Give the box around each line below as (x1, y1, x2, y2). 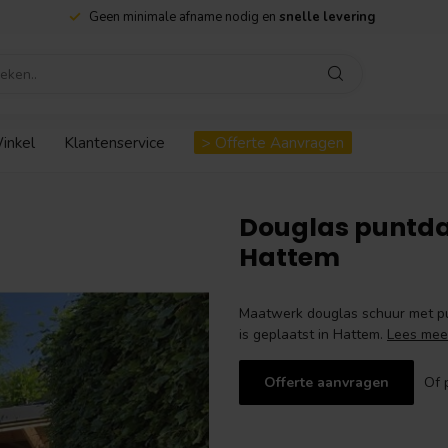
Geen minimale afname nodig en (89, 8, 279, 26)
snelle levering (279, 8, 375, 26)
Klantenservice (64, 132, 165, 153)
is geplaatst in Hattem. (239, 325, 387, 344)
